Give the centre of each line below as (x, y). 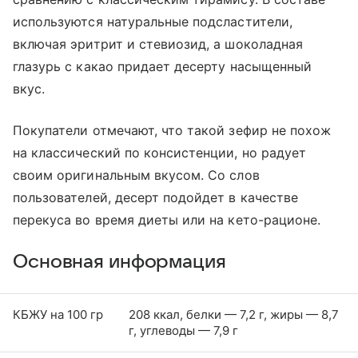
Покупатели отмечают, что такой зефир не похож (172, 130)
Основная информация (119, 262)
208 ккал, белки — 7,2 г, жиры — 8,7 (234, 314)
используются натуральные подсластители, (153, 21)
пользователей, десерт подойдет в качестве (155, 197)
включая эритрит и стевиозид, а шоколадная (158, 44)
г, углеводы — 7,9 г (183, 330)
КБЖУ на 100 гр (58, 314)
